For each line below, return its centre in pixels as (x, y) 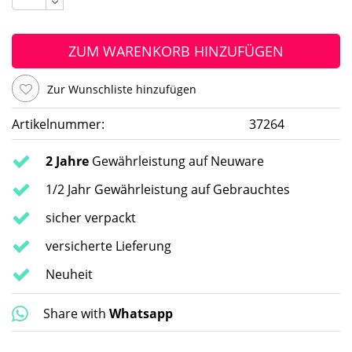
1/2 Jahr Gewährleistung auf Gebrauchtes (168, 189)
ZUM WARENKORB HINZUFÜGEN (176, 51)
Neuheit (69, 274)
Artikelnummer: (58, 124)
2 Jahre (67, 161)
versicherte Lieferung (108, 246)
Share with (75, 313)
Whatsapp (141, 313)
